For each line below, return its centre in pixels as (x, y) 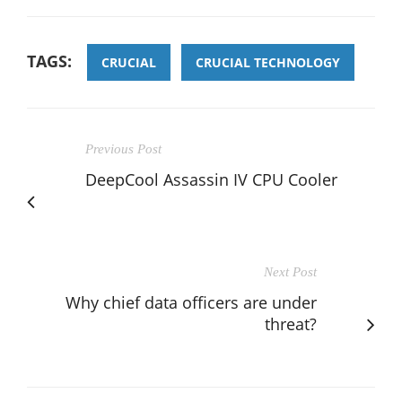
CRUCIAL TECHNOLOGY (268, 63)
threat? (291, 324)
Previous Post (123, 149)
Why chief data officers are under (191, 303)
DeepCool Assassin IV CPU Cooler (211, 180)
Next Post (290, 272)
